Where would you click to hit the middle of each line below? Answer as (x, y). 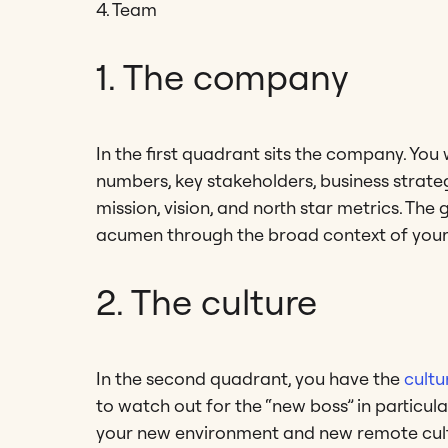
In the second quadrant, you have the (250, 378)
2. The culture (206, 301)
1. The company (222, 76)
